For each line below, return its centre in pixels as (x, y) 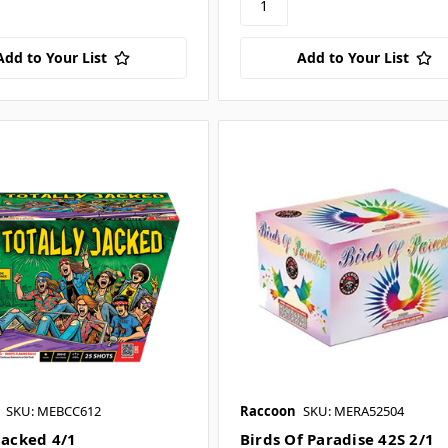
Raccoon (267, 411)
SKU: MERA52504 (353, 411)
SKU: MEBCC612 (53, 411)
